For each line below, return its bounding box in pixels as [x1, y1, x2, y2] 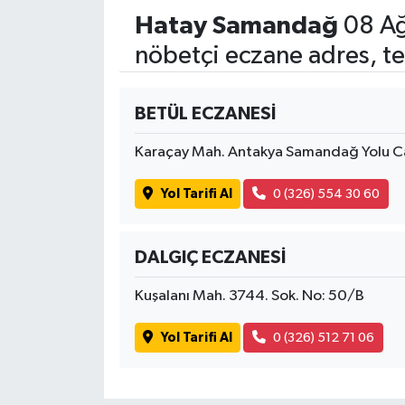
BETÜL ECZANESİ [134, 105, 276, 124]
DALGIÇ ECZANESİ [134, 249, 286, 268]
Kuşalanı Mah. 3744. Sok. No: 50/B [134, 288, 364, 305]
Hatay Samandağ [134, 14, 338, 40]
